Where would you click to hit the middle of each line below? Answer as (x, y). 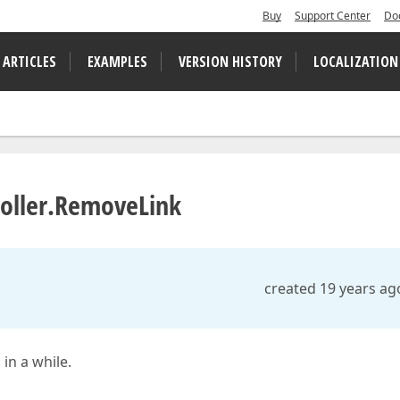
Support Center (333, 16)
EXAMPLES (117, 62)
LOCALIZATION (356, 62)
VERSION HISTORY (230, 62)
